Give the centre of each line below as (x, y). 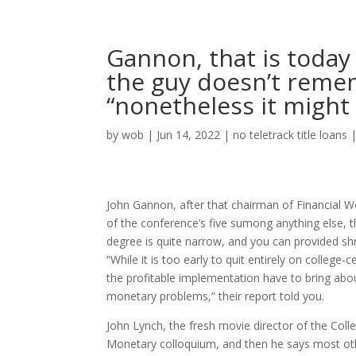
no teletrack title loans (290, 135)
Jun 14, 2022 (189, 135)
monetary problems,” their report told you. (216, 296)
